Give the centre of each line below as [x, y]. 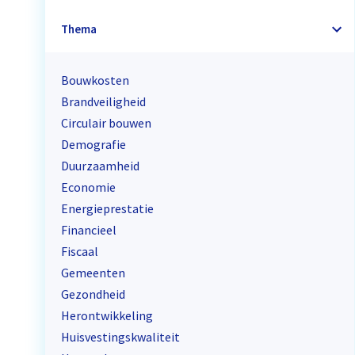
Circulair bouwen [107, 122]
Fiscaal [80, 251]
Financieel [89, 229]
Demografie [94, 144]
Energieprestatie [108, 208]
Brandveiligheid [104, 101]
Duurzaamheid [101, 165]
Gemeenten [94, 272]
